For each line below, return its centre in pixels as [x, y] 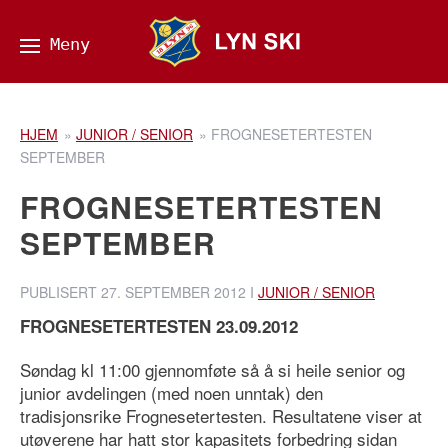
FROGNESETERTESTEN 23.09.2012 [159, 326]
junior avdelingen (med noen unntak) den [171, 392]
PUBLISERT [60, 292]
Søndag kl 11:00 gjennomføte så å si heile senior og [212, 369]
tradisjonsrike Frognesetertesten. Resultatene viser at [221, 415]
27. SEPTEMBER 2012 [173, 292]
